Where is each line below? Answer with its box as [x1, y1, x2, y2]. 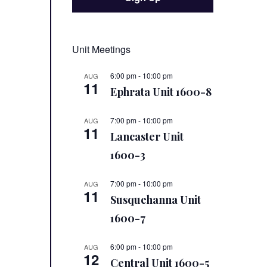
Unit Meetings [72, 42, 131, 57]
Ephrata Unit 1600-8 [110, 85, 212, 100]
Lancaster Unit [110, 129, 184, 144]
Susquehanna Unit [110, 193, 201, 207]
